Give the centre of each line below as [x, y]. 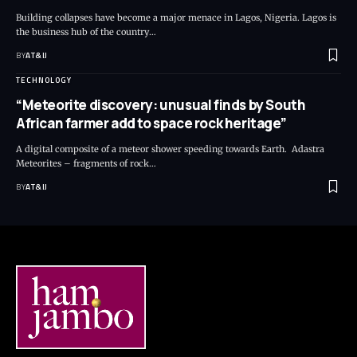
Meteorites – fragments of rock [82, 164]
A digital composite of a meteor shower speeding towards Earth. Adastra [170, 149]
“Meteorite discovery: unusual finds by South [161, 105]
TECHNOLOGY [44, 80]
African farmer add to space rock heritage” [151, 124]
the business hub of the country [82, 32]
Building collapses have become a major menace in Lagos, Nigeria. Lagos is [176, 18]
